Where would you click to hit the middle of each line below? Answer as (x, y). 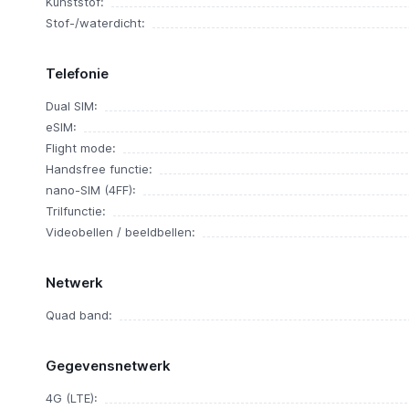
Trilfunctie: (75, 211)
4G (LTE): (71, 398)
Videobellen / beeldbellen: (120, 232)
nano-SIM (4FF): (90, 190)
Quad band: (79, 315)
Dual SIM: (71, 106)
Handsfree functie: (99, 169)
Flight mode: (80, 148)
